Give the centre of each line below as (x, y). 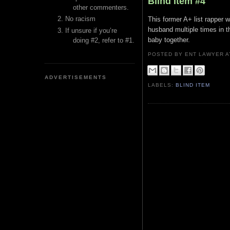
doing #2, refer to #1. (104, 40)
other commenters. (101, 7)
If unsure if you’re (91, 30)
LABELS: (162, 85)
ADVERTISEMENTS (76, 77)
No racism (80, 19)
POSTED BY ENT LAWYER (187, 54)
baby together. (170, 40)
